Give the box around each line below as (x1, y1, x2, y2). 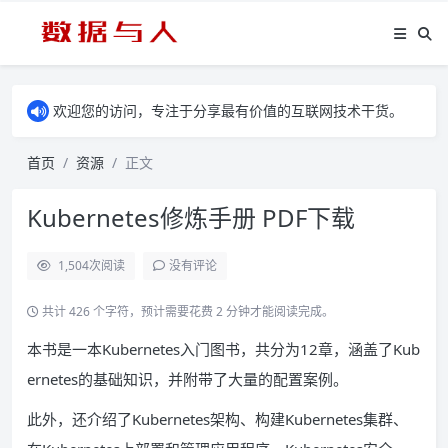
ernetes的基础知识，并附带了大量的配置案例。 (27, 369, 348, 389)
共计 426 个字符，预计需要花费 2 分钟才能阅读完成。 (39, 303, 334, 320)
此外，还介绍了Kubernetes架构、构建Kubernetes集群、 (27, 409, 408, 429)
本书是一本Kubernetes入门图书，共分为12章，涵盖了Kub (27, 339, 420, 359)
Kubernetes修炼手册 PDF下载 (27, 201, 355, 234)
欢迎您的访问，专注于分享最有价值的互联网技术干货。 (53, 101, 403, 120)
